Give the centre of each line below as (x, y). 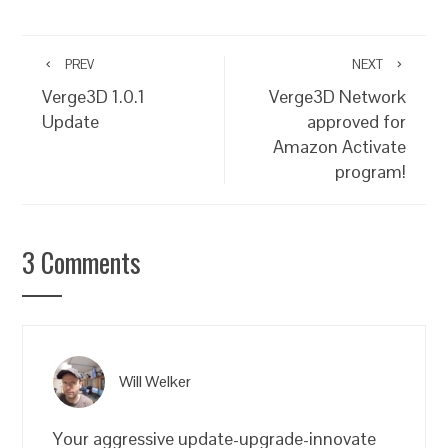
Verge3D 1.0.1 (94, 97)
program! (370, 172)
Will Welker (155, 381)
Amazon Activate (339, 147)
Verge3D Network (337, 97)
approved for (356, 122)
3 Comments (82, 262)
